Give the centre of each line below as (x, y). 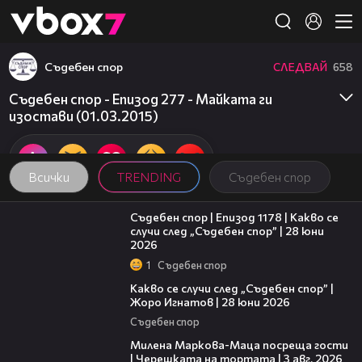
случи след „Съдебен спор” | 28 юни (227, 231)
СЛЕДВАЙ (300, 66)
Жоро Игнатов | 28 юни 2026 (210, 301)
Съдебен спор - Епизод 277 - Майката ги (141, 99)
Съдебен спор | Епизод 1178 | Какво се (234, 217)
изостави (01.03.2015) (84, 116)
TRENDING (149, 177)
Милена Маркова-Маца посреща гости (239, 345)
